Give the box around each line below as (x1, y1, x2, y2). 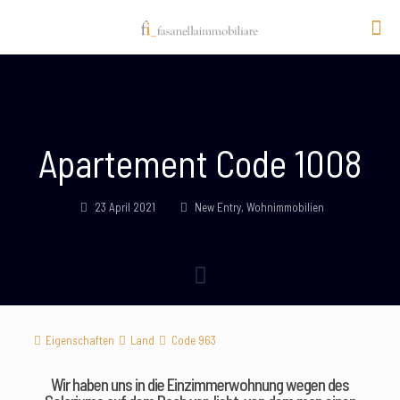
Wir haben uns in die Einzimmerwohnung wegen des (51, 374, 349, 395)
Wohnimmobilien (246, 200, 325, 214)
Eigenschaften (46, 333, 115, 347)
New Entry (195, 200, 242, 214)
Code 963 (171, 333, 216, 347)
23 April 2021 (95, 200, 155, 214)
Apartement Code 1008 (38, 140, 362, 185)
